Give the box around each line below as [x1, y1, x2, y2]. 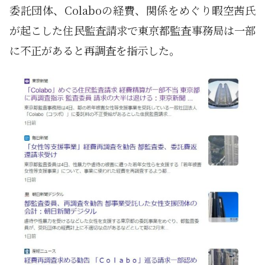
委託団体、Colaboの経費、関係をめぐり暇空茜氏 [9, 2, 256, 18]
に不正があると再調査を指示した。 [9, 42, 180, 58]
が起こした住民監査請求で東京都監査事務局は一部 [9, 22, 256, 38]
